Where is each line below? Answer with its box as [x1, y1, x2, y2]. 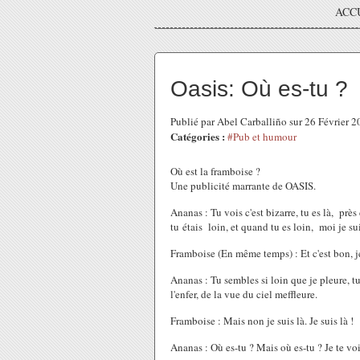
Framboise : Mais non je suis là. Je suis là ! [170, 313, 354, 328]
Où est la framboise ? [170, 164, 260, 178]
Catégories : [170, 129, 225, 144]
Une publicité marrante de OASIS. [170, 178, 316, 193]
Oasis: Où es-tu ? [170, 76, 348, 101]
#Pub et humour [227, 129, 297, 144]
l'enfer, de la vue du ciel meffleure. [170, 287, 317, 301]
